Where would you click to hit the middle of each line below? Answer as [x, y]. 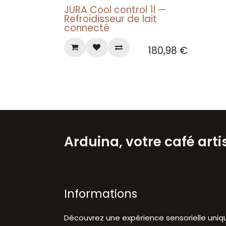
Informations [101, 194]
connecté [87, 28]
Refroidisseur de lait [110, 19]
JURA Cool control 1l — [115, 10]
